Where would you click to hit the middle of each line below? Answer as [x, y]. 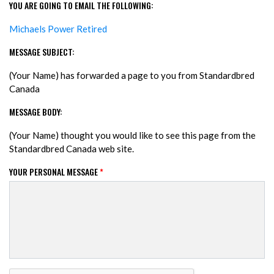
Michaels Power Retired [58, 29]
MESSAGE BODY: [36, 112]
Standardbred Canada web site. [72, 149]
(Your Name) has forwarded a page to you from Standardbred [132, 76]
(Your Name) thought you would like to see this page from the [132, 135]
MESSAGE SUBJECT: [42, 52]
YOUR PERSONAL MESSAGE [54, 172]
